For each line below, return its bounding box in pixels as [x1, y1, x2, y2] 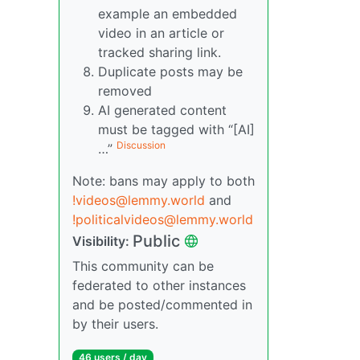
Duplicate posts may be [98, 63, 243, 80]
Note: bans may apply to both [72, 172, 255, 189]
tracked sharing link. [98, 43, 221, 60]
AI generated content [98, 101, 227, 118]
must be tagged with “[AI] [98, 121, 255, 137]
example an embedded [98, 5, 237, 22]
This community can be [72, 257, 214, 274]
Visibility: [72, 232, 133, 249]
